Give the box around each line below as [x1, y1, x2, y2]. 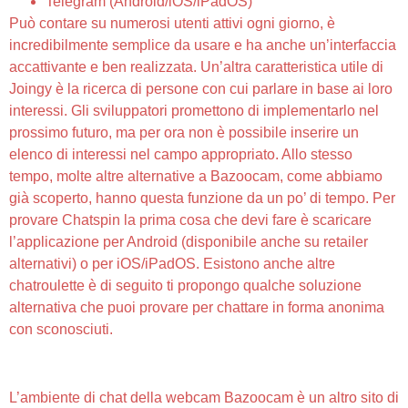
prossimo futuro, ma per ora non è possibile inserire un [9, 124, 359, 140]
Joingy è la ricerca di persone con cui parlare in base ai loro [9, 80, 393, 97]
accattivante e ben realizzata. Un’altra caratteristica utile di [9, 58, 383, 75]
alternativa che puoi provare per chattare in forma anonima [9, 299, 384, 315]
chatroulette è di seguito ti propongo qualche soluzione [9, 277, 362, 293]
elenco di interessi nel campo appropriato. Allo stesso [9, 146, 352, 162]
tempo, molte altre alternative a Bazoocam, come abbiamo [9, 168, 382, 184]
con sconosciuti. [9, 321, 113, 337]
